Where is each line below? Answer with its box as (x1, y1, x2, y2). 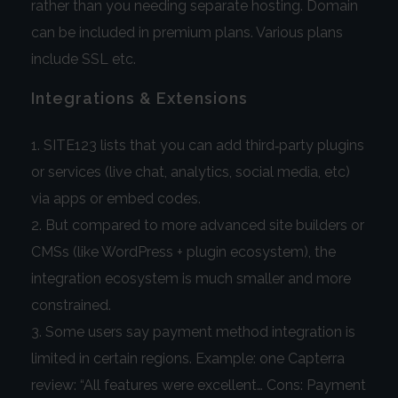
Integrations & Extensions (31, 89, 248, 108)
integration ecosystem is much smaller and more (31, 269, 351, 287)
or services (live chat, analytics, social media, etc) (31, 163, 350, 180)
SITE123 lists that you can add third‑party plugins (44, 136, 364, 154)
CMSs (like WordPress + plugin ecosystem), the (31, 243, 336, 260)
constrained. (31, 296, 111, 314)
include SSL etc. (31, 51, 136, 68)
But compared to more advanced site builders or (45, 216, 364, 234)
